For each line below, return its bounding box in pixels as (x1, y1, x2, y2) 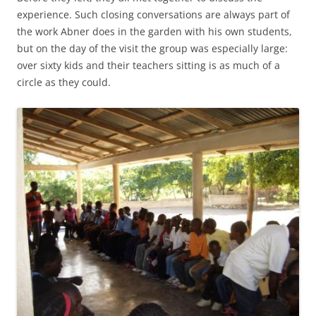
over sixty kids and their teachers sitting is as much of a (17, 59, 280, 72)
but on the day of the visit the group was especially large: (17, 42, 288, 55)
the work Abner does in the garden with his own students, (17, 25, 292, 38)
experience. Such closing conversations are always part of (17, 8, 290, 21)
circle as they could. (17, 75, 111, 89)
